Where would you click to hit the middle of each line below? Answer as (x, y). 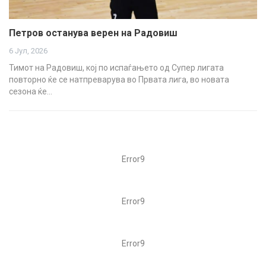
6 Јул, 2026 (28, 51)
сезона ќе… (31, 92)
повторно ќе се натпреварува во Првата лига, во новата (119, 80)
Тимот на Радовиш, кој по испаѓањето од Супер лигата (116, 68)
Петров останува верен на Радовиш (93, 33)
